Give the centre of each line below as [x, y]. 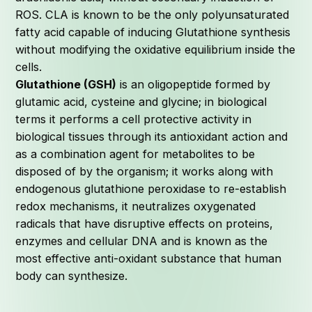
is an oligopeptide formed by [194, 84]
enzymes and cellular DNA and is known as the [142, 241]
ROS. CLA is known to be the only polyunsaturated [153, 14]
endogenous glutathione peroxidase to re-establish [151, 188]
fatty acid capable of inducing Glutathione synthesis [153, 32]
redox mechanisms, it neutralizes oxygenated [136, 206]
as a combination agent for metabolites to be [135, 154]
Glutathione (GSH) [66, 84]
